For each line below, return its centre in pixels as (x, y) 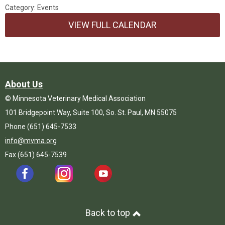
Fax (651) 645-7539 (36, 155)
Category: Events (32, 8)
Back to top (108, 213)
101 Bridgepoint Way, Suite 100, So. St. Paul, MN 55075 (91, 113)
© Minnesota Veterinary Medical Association (75, 98)
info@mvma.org (31, 141)
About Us (24, 84)
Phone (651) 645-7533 (41, 127)
